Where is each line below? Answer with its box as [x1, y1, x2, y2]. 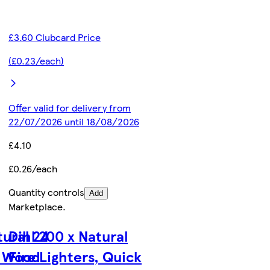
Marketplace [8, 199, 63, 214]
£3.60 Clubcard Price [8, 30, 101, 45]
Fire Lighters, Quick [8, 245, 142, 266]
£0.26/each [8, 162, 58, 176]
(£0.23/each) [8, 54, 64, 68]
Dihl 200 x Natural [8, 225, 128, 246]
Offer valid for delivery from [8, 101, 131, 115]
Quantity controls [8, 185, 85, 199]
